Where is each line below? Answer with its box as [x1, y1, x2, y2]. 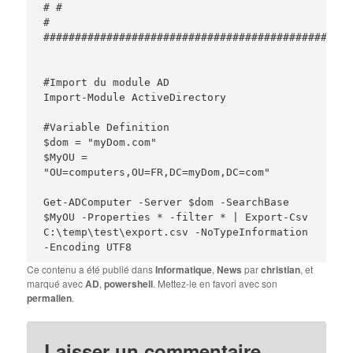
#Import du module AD [43, 76, 170, 88]
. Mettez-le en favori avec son [153, 276, 278, 290]
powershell [104, 276, 154, 291]
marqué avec [27, 276, 86, 290]
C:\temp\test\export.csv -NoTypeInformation [43, 225, 309, 238]
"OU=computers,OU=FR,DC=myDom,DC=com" [43, 165, 271, 178]
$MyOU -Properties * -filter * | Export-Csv [43, 210, 309, 223]
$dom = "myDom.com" [43, 136, 158, 148]
